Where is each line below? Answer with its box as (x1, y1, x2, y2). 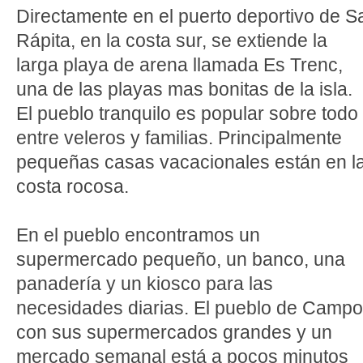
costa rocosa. (16, 176, 129, 197)
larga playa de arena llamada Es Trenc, (16, 54, 343, 75)
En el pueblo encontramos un (16, 224, 260, 246)
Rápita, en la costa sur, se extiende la (16, 30, 327, 51)
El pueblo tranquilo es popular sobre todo (16, 103, 358, 124)
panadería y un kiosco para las (16, 273, 273, 294)
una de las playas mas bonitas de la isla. (16, 79, 352, 100)
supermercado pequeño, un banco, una (16, 249, 345, 270)
